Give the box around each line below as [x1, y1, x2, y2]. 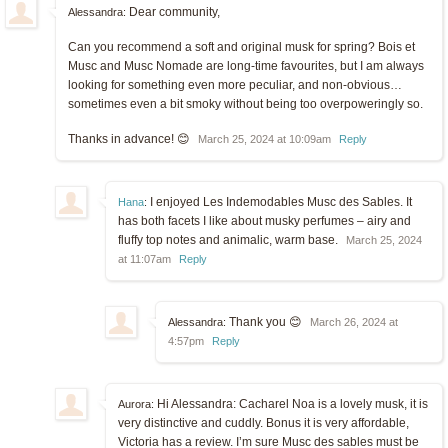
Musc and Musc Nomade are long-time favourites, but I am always [68, 58, 424, 73]
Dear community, [126, 4, 220, 19]
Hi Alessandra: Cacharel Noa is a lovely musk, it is [154, 396, 428, 411]
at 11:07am [118, 252, 171, 265]
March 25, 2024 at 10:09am [198, 132, 331, 145]
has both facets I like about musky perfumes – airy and [118, 213, 411, 228]
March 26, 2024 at [310, 315, 398, 328]
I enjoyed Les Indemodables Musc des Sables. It [147, 194, 412, 209]
